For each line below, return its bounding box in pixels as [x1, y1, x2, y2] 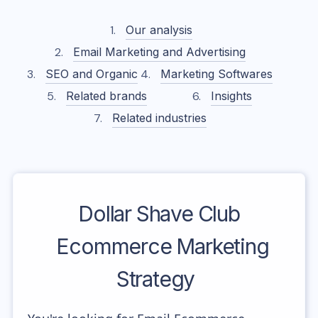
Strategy [116, 266, 195, 292]
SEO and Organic [45, 67, 138, 81]
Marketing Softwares [160, 67, 273, 81]
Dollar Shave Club [78, 201, 240, 226]
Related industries [111, 111, 207, 125]
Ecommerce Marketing [56, 234, 269, 259]
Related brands [66, 89, 148, 103]
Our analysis [126, 23, 192, 37]
